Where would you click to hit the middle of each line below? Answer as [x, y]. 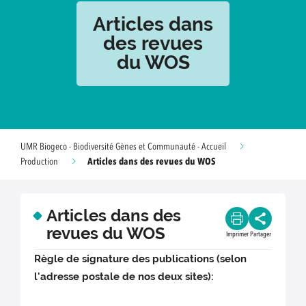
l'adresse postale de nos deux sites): [124, 277]
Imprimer [237, 234]
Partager [260, 234]
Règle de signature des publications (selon [141, 259]
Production [39, 162]
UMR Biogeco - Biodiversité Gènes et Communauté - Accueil [123, 147]
